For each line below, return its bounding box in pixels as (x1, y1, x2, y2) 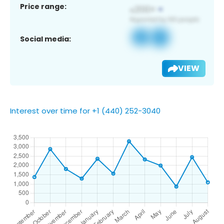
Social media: (20, 33, 71, 44)
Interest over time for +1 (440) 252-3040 (10, 105, 160, 116)
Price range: (20, 1, 66, 11)
